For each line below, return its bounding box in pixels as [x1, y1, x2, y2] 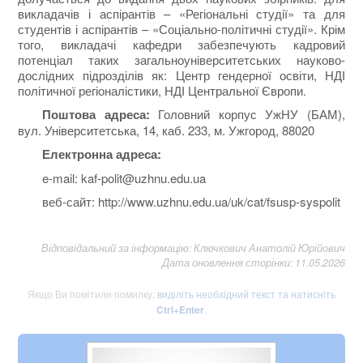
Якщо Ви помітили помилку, [28, 286, 157, 301]
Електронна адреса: [42, 144, 162, 163]
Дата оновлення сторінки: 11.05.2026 [161, 254, 345, 270]
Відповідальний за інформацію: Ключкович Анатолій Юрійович [41, 240, 345, 255]
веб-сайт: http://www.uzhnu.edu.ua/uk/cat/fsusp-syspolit [42, 192, 341, 210]
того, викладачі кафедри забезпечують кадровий [18, 35, 345, 53]
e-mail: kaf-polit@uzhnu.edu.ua [42, 169, 207, 186]
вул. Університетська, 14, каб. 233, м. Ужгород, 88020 [18, 121, 315, 139]
